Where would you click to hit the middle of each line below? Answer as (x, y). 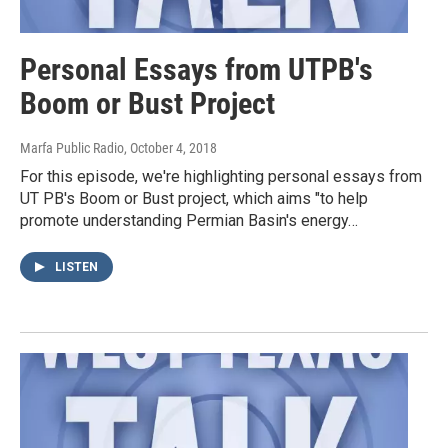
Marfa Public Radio (72, 148)
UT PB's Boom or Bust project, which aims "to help (194, 199)
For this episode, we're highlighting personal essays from (221, 177)
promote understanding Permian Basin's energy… (189, 221)
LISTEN (76, 267)
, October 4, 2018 (170, 148)
